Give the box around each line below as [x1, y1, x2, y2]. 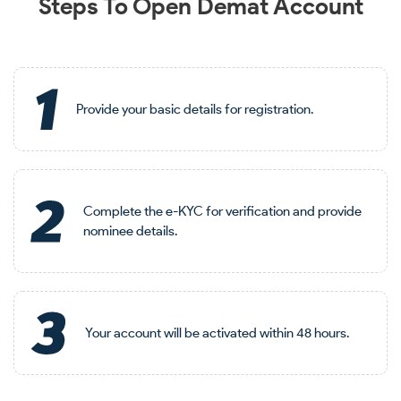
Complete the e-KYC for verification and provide [83, 203, 362, 219]
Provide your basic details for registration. [76, 101, 313, 117]
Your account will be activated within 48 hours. [85, 325, 349, 341]
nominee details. [83, 223, 177, 239]
